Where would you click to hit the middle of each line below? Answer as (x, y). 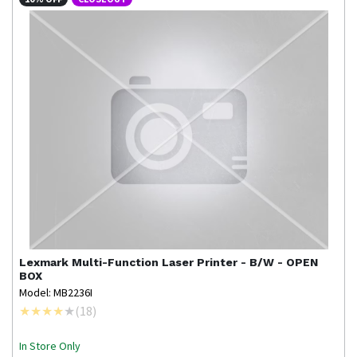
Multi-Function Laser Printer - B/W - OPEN (195, 262)
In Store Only (50, 345)
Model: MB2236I (56, 292)
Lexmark (44, 262)
